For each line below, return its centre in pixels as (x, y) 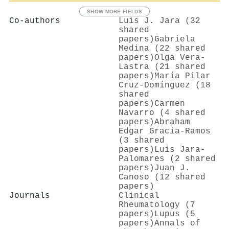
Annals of (177, 223)
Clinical (139, 196)
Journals (30, 196)
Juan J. (172, 168)
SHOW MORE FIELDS (114, 11)
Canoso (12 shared (162, 177)
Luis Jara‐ (180, 150)
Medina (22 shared (162, 48)
